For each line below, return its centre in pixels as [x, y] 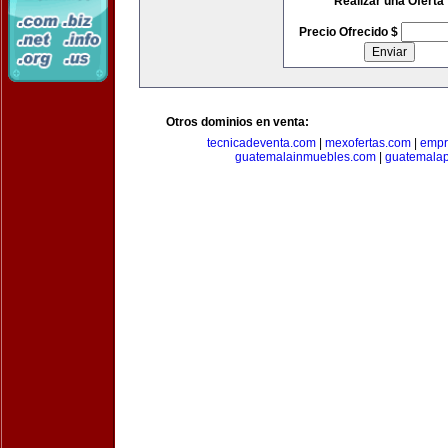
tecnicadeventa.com [261, 143]
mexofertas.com [368, 143]
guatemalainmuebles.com [305, 157]
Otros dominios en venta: [237, 122]
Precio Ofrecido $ [349, 32]
